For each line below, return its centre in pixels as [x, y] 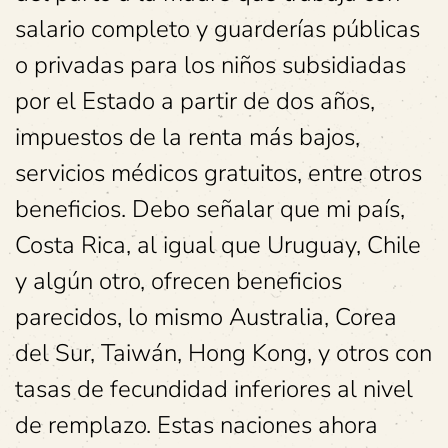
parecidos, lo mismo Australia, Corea [206, 317]
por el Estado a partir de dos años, [195, 101]
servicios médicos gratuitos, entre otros [218, 173]
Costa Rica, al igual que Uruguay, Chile [218, 245]
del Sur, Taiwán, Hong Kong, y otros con [223, 353]
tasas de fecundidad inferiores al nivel [214, 389]
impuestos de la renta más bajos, [187, 137]
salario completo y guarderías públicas [217, 29]
